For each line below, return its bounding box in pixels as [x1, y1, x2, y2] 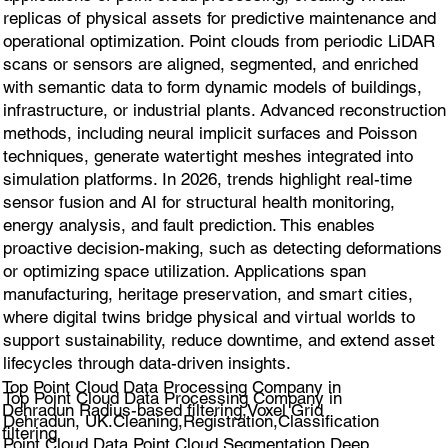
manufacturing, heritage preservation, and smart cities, [2, 284, 413, 305]
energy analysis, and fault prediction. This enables [2, 215, 375, 236]
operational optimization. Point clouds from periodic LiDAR [2, 31, 435, 52]
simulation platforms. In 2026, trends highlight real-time [2, 169, 412, 190]
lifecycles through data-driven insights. [2, 353, 291, 374]
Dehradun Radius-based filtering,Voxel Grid [2, 399, 324, 420]
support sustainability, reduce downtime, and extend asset [2, 330, 435, 351]
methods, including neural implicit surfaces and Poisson [2, 123, 417, 144]
